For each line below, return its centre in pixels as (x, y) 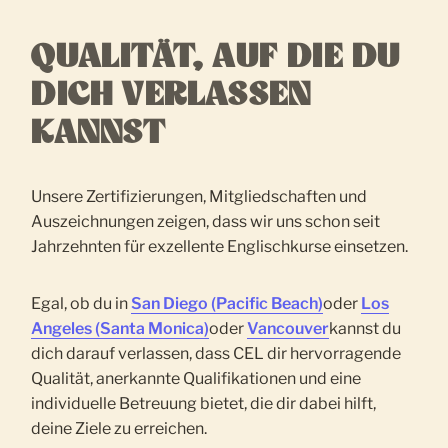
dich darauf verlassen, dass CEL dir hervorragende (216, 354)
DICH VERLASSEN (171, 95)
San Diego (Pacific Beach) (227, 304)
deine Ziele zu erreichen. (119, 429)
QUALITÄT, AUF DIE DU (216, 57)
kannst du (365, 329)
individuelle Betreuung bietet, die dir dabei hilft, (204, 404)
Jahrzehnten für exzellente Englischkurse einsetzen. (220, 247)
